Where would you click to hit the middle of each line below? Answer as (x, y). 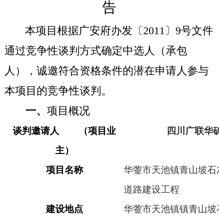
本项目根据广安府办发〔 (84, 31)
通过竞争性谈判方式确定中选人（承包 (96, 51)
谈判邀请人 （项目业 (65, 131)
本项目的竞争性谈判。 (58, 91)
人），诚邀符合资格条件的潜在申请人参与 (106, 71)
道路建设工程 (151, 189)
